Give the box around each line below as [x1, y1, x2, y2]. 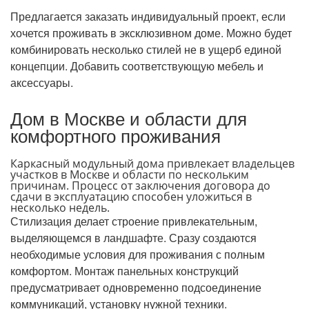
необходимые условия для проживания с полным [10, 246, 265, 263]
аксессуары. [10, 74, 73, 91]
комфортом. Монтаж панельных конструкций [10, 263, 239, 279]
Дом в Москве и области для [10, 106, 247, 131]
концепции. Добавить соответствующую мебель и [10, 58, 263, 74]
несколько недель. [10, 200, 110, 216]
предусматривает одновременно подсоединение [10, 279, 261, 296]
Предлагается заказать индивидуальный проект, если [10, 8, 286, 25]
